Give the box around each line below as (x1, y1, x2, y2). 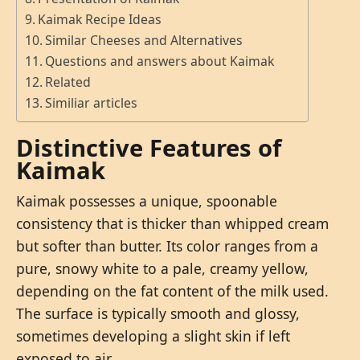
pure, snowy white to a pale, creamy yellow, (16, 258, 309, 278)
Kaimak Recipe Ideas (38, 10, 162, 29)
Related (45, 73, 92, 92)
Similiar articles (45, 94, 138, 112)
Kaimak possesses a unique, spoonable (16, 190, 277, 211)
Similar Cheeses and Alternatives (45, 31, 243, 50)
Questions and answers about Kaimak (45, 52, 275, 71)
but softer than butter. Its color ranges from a (16, 235, 318, 256)
